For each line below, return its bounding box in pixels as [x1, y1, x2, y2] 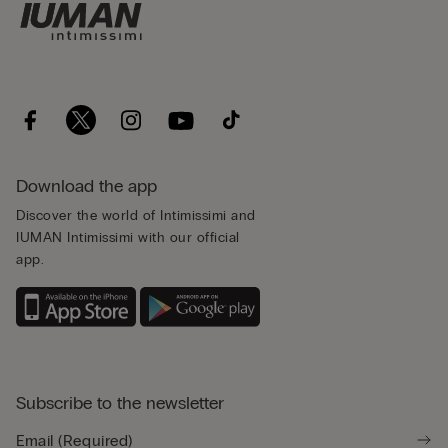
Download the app [16, 175, 157, 198]
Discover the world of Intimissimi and [16, 207, 256, 225]
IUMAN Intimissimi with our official [16, 229, 240, 247]
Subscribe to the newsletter [16, 391, 224, 414]
